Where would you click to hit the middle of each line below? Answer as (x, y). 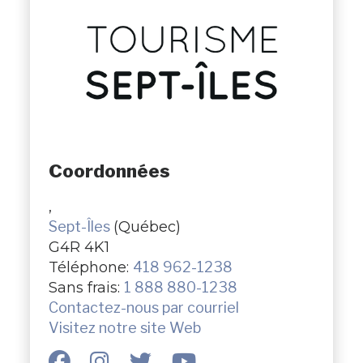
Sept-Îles (81, 227)
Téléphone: (90, 267)
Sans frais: (86, 288)
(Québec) (147, 227)
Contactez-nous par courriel (143, 308)
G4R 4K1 (79, 247)
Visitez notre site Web (124, 328)
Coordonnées (109, 171)
